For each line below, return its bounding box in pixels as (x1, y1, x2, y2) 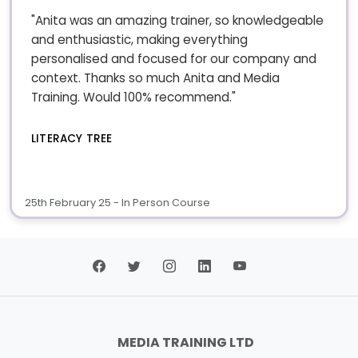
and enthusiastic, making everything (31, 30, 248, 48)
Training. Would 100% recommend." (31, 88, 236, 105)
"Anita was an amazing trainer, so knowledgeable (31, 11, 324, 29)
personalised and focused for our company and (31, 50, 316, 67)
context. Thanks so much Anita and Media (31, 69, 280, 86)
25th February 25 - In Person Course (25, 196, 210, 210)
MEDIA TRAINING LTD (117, 333, 254, 352)
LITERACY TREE (31, 130, 113, 146)
